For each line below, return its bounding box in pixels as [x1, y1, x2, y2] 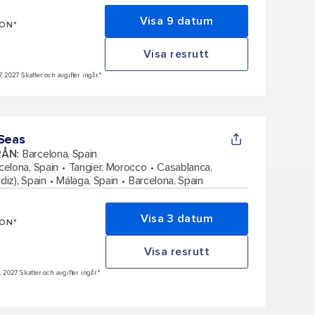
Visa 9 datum [139, 13, 213, 28]
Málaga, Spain [56, 173, 119, 188]
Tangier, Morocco [68, 160, 147, 174]
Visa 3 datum [140, 211, 213, 226]
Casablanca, [157, 160, 212, 174]
